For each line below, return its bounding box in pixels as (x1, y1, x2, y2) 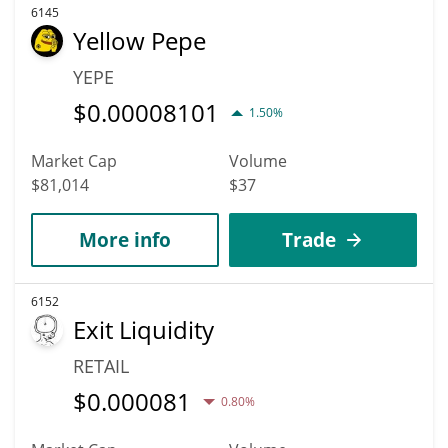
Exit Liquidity (73, 312, 214, 346)
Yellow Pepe (73, 23, 206, 57)
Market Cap (31, 149, 117, 172)
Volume (229, 149, 287, 172)
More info (79, 226, 171, 252)
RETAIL (73, 353, 129, 378)
